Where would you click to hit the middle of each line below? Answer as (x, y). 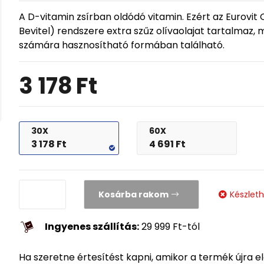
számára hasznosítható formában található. (122, 45)
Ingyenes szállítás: (92, 227)
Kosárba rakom (134, 194)
